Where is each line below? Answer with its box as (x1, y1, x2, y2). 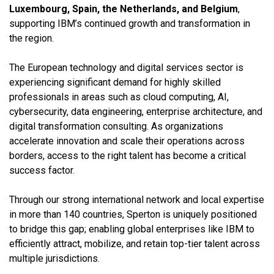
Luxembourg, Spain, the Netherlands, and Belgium (9, 2, 238, 15)
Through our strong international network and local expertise (9, 193, 264, 206)
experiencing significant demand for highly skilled (9, 76, 221, 88)
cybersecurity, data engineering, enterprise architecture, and (9, 105, 262, 117)
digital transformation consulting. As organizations (9, 120, 223, 132)
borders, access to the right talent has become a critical (9, 149, 246, 161)
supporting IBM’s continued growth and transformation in (9, 17, 250, 29)
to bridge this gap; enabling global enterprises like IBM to (9, 223, 254, 235)
